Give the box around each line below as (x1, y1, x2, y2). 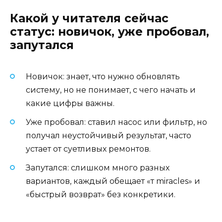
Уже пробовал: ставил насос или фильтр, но (26, 117, 207, 127)
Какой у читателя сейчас (10, 11, 168, 26)
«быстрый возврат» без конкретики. (26, 190, 175, 200)
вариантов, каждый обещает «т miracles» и (26, 176, 200, 186)
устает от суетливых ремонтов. (26, 144, 151, 154)
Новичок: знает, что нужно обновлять (26, 71, 180, 81)
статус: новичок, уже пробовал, (10, 25, 209, 39)
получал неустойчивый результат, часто (26, 130, 191, 140)
